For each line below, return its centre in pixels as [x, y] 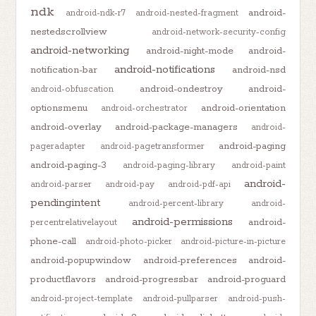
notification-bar [64, 69]
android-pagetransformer [152, 146]
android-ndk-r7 [96, 13]
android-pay [130, 184]
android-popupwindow [81, 260]
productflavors [63, 279]
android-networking [80, 50]
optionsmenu [59, 108]
